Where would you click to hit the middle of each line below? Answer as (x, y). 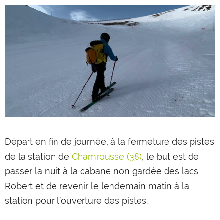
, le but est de (170, 156)
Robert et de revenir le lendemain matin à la (97, 186)
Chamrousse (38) (107, 156)
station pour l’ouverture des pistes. (76, 200)
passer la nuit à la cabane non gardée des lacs (102, 171)
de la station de (38, 156)
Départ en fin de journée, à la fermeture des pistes (110, 141)
